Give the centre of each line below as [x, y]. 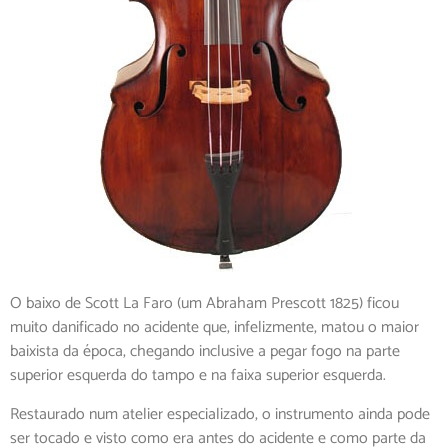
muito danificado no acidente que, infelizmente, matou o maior [214, 328]
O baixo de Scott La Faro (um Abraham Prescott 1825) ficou [204, 304]
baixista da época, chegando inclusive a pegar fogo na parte [205, 352]
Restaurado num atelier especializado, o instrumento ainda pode [220, 414]
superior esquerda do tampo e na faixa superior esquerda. [198, 376]
